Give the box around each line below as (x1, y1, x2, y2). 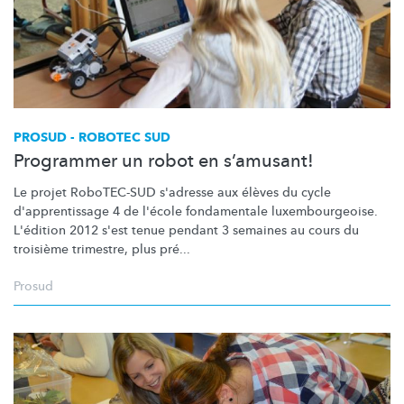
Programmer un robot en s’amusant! (14, 148, 314, 173)
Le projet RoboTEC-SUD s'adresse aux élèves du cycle (14, 183, 331, 201)
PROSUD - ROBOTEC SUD (14, 128, 170, 146)
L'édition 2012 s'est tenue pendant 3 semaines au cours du (14, 221, 359, 239)
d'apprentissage (14, 202, 109, 220)
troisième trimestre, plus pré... (14, 240, 190, 258)
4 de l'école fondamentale (109, 202, 271, 220)
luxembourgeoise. (271, 202, 378, 220)
